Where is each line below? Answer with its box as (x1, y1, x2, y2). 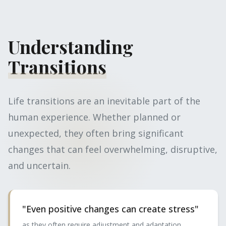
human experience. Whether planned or (8, 111, 181, 123)
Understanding (8, 34, 133, 59)
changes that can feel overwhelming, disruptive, (8, 143, 217, 155)
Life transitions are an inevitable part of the (8, 95, 200, 107)
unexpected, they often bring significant (8, 127, 184, 139)
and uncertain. (8, 159, 71, 172)
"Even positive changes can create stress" (22, 203, 199, 215)
